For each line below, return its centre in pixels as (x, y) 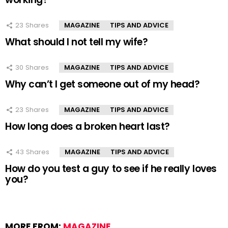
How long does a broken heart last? (88, 127)
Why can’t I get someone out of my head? (103, 84)
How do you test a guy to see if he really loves (111, 169)
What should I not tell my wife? (77, 42)
